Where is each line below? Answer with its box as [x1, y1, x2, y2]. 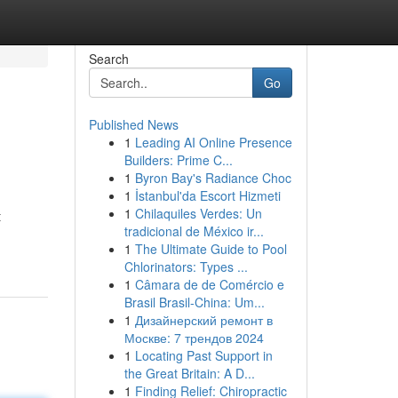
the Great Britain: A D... [123, 364, 255, 382]
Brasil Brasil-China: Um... [123, 293, 265, 311]
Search [88, 50, 129, 68]
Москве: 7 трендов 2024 [123, 329, 264, 346]
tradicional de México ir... [123, 222, 264, 240]
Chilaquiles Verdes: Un [134, 204, 262, 222]
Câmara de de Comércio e [134, 275, 284, 293]
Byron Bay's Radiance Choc [134, 169, 291, 187]
